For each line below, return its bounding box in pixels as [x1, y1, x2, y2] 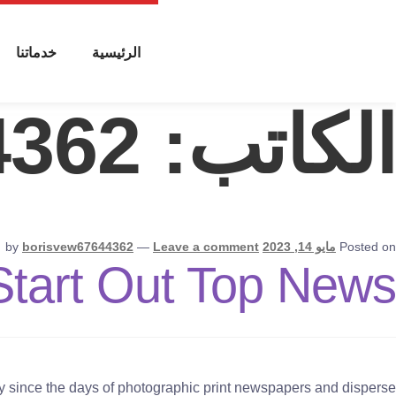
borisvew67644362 [22, 239, 133, 254]
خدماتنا [16, 45, 57, 61]
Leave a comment [153, 239, 259, 254]
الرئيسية [92, 45, 141, 61]
